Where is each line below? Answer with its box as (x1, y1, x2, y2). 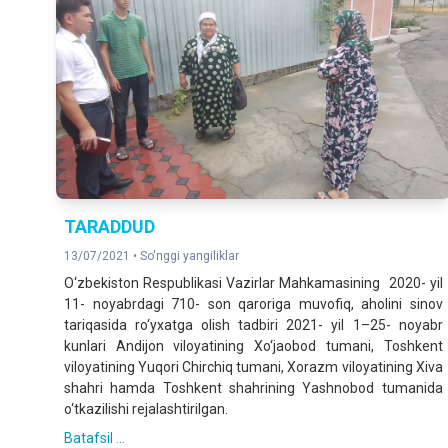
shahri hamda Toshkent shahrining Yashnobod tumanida (64, 379, 443, 396)
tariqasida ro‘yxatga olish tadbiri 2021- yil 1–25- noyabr (64, 316, 443, 333)
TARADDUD (64, 215, 155, 237)
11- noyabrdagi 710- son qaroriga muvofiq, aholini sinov (64, 295, 443, 312)
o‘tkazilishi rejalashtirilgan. (64, 400, 228, 417)
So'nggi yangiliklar (140, 248, 239, 263)
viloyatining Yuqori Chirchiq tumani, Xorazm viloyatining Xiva (64, 358, 443, 375)
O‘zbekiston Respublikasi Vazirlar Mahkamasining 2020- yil (64, 274, 443, 291)
